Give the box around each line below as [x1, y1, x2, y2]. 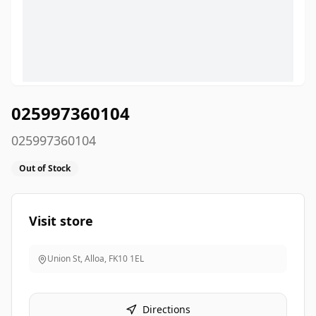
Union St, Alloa [47, 253, 104, 265]
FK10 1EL [109, 253, 144, 265]
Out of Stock [19, 162, 71, 174]
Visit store [29, 212, 93, 229]
